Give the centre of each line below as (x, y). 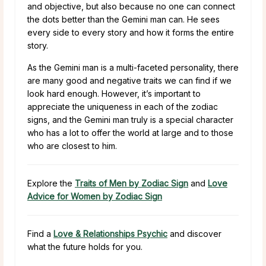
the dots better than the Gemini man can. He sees (123, 20)
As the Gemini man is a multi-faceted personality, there (133, 68)
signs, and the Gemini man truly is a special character (130, 120)
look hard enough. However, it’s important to (114, 94)
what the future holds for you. (85, 247)
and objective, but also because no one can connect (131, 7)
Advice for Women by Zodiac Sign (95, 197)
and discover (194, 234)
